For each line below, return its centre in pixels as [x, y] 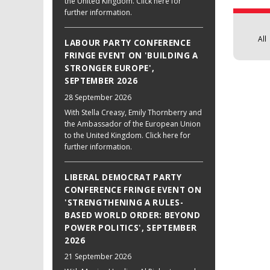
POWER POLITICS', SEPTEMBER [131, 228]
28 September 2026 [98, 97]
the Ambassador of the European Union [133, 124]
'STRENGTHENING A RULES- [124, 202]
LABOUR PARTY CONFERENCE [128, 42]
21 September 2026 [98, 257]
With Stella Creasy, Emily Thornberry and [133, 112]
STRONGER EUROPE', [110, 68]
